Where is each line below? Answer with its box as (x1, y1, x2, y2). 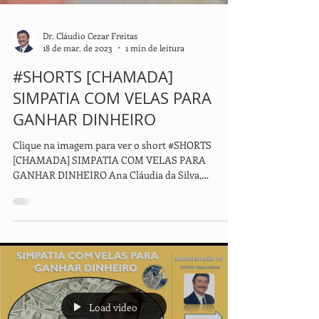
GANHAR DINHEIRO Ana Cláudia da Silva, (13, 197, 58, 210)
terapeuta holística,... (13, 211, 104, 225)
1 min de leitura (125, 70, 184, 82)
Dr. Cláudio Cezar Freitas (43, 58, 137, 70)
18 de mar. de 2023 (43, 70, 113, 82)
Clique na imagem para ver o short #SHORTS (13, 167, 211, 180)
